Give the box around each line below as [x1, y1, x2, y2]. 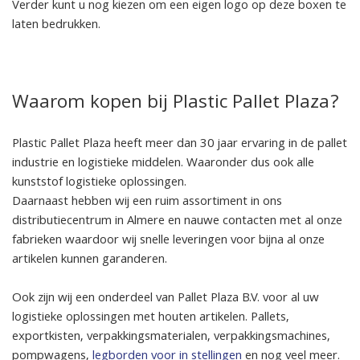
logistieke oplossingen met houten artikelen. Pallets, [12, 307, 289, 329]
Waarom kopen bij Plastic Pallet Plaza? [12, 88, 339, 120]
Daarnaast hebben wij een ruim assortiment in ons [12, 191, 282, 213]
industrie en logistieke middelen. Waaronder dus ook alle [12, 153, 314, 174]
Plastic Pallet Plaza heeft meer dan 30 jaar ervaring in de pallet [12, 133, 347, 155]
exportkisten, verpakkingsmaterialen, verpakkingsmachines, [12, 326, 330, 348]
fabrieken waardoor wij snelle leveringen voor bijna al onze [12, 230, 325, 252]
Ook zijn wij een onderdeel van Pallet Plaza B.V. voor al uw [12, 288, 319, 309]
